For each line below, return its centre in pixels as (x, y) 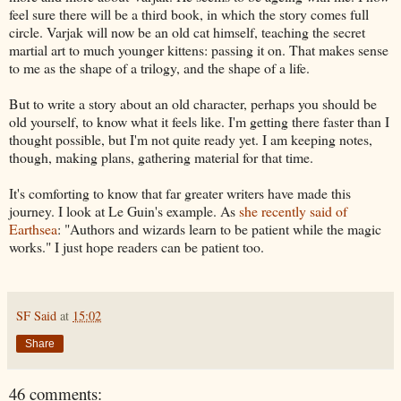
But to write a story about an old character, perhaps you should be (193, 104)
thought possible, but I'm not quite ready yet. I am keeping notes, (191, 140)
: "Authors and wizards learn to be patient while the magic (219, 229)
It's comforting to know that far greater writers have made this (180, 193)
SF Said (36, 316)
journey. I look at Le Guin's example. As (124, 211)
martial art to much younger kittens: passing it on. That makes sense (199, 50)
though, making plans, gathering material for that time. (163, 158)
